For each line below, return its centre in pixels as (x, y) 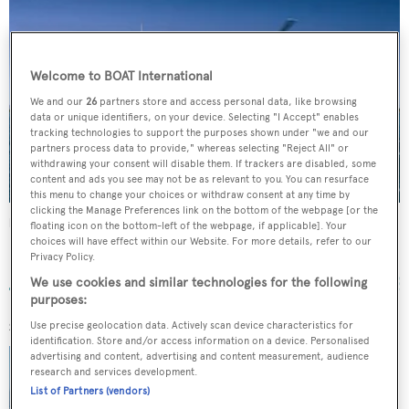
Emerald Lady (48, 222)
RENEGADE (247, 354)
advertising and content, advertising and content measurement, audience (200, 357)
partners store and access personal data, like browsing (227, 102)
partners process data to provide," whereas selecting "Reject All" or (190, 148)
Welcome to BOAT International (122, 77)
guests (307, 390)
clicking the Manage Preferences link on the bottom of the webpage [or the (204, 210)
